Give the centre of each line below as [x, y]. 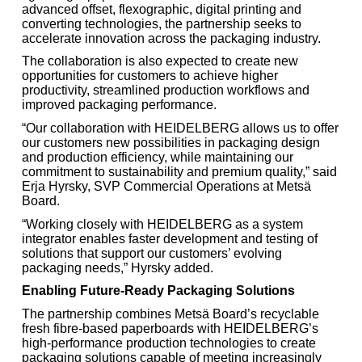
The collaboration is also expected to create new [160, 61]
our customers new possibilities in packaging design [171, 143]
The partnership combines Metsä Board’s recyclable [170, 314]
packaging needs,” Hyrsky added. [118, 267]
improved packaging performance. [119, 105]
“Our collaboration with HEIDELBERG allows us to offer [180, 128]
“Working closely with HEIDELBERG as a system [162, 224]
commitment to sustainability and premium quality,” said [179, 172]
